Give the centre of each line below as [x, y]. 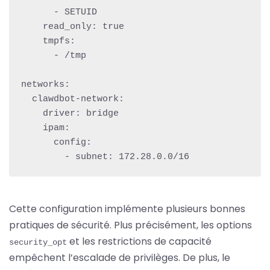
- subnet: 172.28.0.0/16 [127, 157]
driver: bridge [32, 113]
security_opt [38, 242]
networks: [46, 84]
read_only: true [32, 27]
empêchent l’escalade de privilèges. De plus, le [120, 257]
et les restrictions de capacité [139, 241]
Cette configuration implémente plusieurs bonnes [127, 209]
